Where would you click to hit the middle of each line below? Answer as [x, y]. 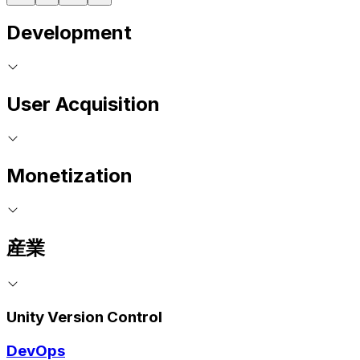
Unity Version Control [84, 317]
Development [69, 33]
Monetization [70, 176]
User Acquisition [83, 104]
